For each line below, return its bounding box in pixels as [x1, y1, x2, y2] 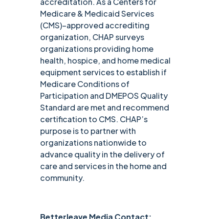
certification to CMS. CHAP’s [40, 114, 148, 125]
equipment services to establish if [40, 67, 167, 78]
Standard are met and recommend [40, 102, 170, 113]
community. [40, 173, 85, 183]
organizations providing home [40, 44, 154, 54]
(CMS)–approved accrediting [40, 20, 150, 31]
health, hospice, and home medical [40, 55, 171, 66]
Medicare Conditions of [40, 79, 130, 89]
